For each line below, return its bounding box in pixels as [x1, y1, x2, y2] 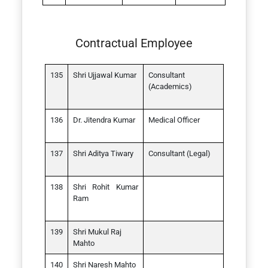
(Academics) [148, 82, 192, 91]
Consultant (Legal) [148, 149, 211, 158]
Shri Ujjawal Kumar [72, 71, 136, 80]
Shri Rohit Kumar [72, 182, 138, 191]
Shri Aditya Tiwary [72, 149, 133, 158]
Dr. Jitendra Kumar [72, 115, 135, 124]
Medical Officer [148, 115, 200, 124]
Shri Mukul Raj [72, 227, 121, 236]
